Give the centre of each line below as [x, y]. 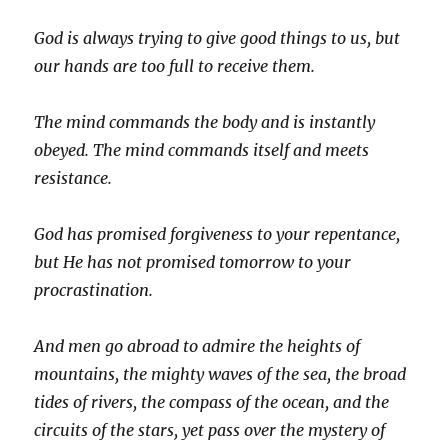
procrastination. [94, 290]
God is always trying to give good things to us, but [217, 38]
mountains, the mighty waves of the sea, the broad [220, 374]
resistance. [73, 178]
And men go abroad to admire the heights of [197, 346]
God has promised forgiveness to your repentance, [217, 234]
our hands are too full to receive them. [175, 66]
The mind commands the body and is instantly [205, 122]
